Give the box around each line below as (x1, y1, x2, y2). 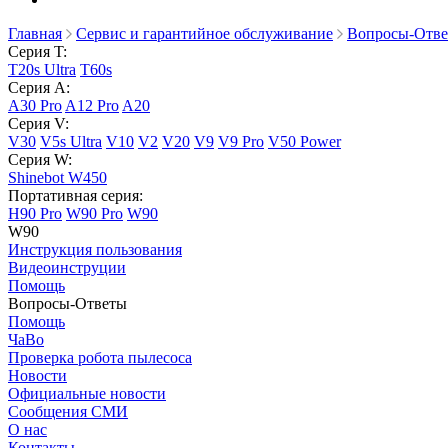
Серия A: (8, 79, 70, 96)
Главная (8, 25, 62, 42)
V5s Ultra (40, 133, 102, 150)
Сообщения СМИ (8, 403, 128, 420)
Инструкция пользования (8, 241, 182, 258)
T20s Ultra (8, 61, 76, 78)
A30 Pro (8, 97, 62, 114)
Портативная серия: (8, 187, 143, 204)
